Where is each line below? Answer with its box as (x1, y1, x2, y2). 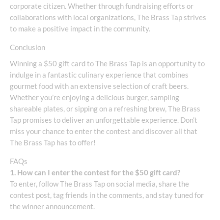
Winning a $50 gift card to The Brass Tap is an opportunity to (10, 59, 205, 68)
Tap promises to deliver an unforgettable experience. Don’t (10, 116, 197, 125)
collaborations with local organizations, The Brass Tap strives (10, 13, 206, 22)
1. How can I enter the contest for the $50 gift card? (10, 168, 180, 177)
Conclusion (10, 43, 45, 52)
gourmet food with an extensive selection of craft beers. (10, 82, 189, 91)
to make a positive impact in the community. (10, 25, 150, 33)
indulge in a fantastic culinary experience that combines (10, 71, 189, 80)
